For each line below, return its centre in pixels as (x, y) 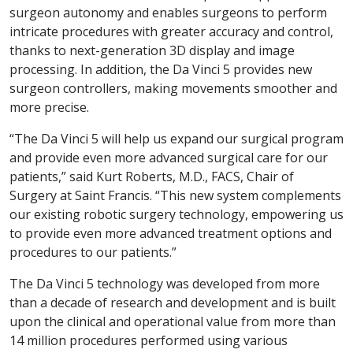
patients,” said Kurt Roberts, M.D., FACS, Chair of (152, 177)
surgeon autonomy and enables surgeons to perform (168, 13)
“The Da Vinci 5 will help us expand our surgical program (176, 139)
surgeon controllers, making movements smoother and (173, 89)
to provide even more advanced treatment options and (171, 234)
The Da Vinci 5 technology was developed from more (165, 284)
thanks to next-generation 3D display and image (152, 51)
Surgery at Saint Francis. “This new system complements (175, 196)
